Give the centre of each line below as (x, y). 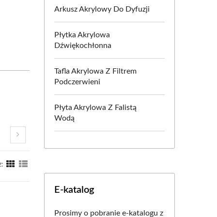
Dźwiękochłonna (83, 46)
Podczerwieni (77, 82)
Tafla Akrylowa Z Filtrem (95, 71)
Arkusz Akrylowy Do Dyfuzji (102, 9)
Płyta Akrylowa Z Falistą (95, 108)
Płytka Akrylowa (82, 35)
